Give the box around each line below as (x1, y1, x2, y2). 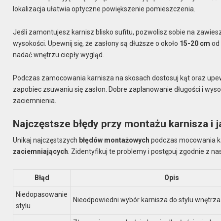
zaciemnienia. (13, 96, 57, 105)
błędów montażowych (79, 136, 150, 145)
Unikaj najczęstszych (13, 136, 79, 145)
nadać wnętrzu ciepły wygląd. (13, 50, 105, 59)
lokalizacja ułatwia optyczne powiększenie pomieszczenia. (13, 5, 196, 13)
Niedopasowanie (16, 190, 68, 198)
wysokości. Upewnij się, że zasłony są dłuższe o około (13, 39, 180, 47)
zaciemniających (13, 147, 69, 156)
